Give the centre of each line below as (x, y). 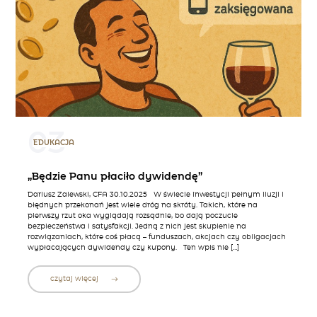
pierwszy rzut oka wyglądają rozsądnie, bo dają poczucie (132, 215)
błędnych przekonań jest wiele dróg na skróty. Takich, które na (142, 205)
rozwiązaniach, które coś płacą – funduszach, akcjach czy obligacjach (156, 237)
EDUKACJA (53, 143)
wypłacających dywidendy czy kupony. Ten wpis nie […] (133, 247)
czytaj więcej (75, 279)
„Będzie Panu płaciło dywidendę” (115, 177)
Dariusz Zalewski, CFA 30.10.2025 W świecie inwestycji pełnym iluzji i (155, 194)
